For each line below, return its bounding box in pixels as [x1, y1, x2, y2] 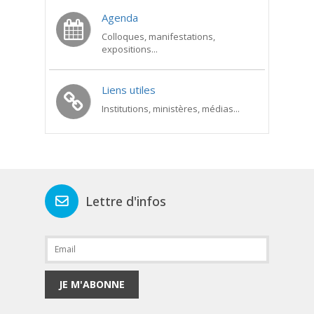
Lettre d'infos [86, 192, 166, 210]
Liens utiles [102, 82, 156, 97]
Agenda [102, 10, 138, 25]
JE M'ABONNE [59, 277, 125, 291]
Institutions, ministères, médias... [102, 102, 240, 115]
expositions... [102, 42, 158, 55]
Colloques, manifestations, [102, 29, 215, 43]
